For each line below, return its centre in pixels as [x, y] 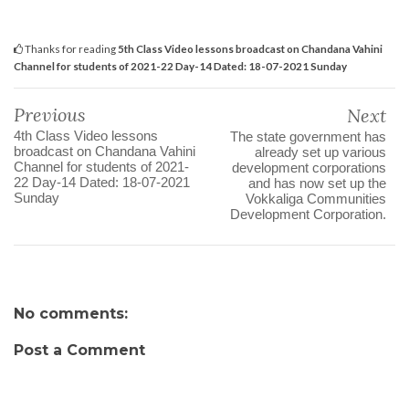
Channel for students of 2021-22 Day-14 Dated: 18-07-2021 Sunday [180, 66]
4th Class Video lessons [86, 136]
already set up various [320, 152]
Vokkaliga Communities [316, 199]
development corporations [309, 168]
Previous [50, 115]
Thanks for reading [70, 49]
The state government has [308, 137]
